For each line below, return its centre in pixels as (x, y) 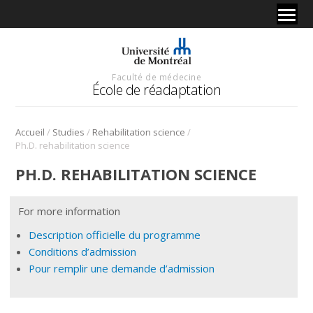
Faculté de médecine (157, 77)
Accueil (30, 132)
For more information (70, 211)
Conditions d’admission (83, 251)
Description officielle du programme (115, 234)
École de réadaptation (156, 89)
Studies (69, 132)
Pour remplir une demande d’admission (122, 268)
